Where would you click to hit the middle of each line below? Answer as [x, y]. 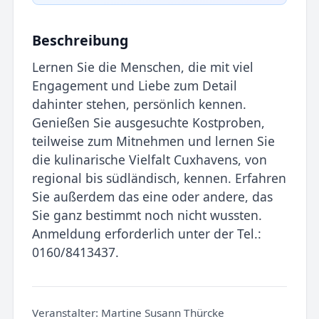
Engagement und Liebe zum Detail [134, 85]
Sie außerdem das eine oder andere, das [152, 196]
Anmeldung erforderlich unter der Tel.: [146, 233]
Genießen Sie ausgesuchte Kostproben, [148, 122]
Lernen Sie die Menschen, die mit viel [142, 67]
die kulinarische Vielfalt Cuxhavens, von [149, 159]
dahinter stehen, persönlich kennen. [139, 104]
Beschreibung [80, 41]
